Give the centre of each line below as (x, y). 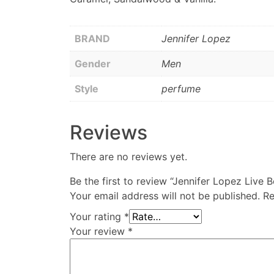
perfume (181, 88)
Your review (99, 231)
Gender (93, 63)
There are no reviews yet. (128, 156)
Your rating (97, 216)
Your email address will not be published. (165, 195)
